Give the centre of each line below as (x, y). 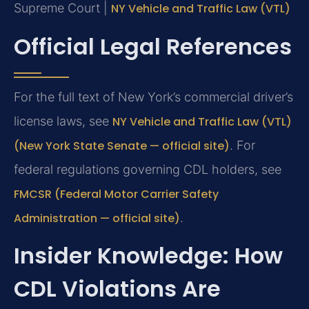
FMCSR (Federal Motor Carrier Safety (116, 194)
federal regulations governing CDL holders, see (148, 169)
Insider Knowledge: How (148, 256)
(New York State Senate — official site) (122, 146)
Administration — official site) (97, 218)
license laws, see (63, 121)
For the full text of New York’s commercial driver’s (153, 97)
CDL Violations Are (117, 289)
